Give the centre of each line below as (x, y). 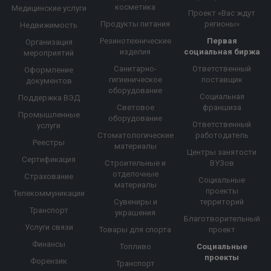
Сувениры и (135, 202)
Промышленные (49, 115)
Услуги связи (49, 227)
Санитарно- (135, 69)
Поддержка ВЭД (49, 98)
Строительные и (135, 163)
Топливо (135, 247)
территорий (222, 202)
